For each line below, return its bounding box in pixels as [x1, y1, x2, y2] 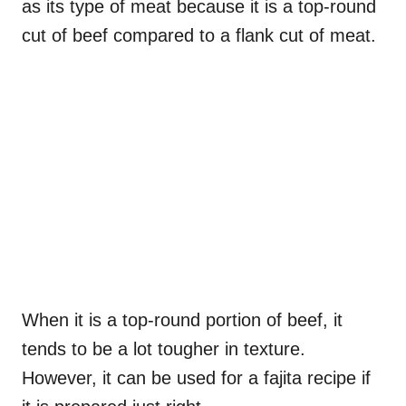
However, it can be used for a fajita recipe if [22, 367, 371, 388]
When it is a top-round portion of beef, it [22, 309, 343, 330]
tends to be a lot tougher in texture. [22, 338, 305, 359]
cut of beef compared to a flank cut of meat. [22, 24, 376, 45]
